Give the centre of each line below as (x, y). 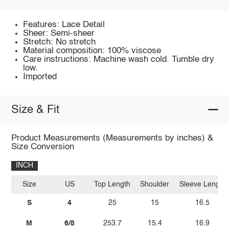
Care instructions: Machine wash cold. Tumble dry (119, 59)
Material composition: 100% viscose (92, 51)
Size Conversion (42, 147)
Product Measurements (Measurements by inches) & (112, 138)
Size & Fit (35, 110)
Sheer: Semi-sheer (59, 33)
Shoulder (155, 185)
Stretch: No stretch (60, 42)
